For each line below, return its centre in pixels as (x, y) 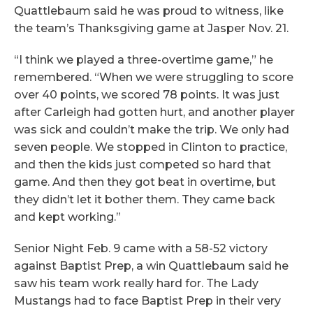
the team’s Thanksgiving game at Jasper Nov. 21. (151, 28)
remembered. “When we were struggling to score (154, 77)
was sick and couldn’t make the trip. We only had (152, 129)
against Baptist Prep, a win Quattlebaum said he (151, 265)
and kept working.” (67, 217)
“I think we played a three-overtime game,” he (144, 59)
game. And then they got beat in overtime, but (145, 182)
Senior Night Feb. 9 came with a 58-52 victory (141, 248)
